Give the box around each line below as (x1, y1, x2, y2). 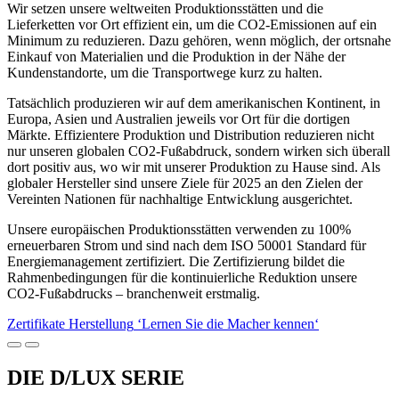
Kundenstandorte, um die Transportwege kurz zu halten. (7, 64, 322, 80)
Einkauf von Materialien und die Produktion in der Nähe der (7, 48, 346, 64)
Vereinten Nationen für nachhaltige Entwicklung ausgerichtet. (7, 191, 353, 207)
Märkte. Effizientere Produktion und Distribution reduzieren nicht (7, 126, 374, 142)
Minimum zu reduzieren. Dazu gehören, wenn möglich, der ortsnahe (7, 32, 391, 48)
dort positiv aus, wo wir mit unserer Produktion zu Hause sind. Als (7, 159, 380, 175)
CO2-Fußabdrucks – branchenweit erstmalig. (7, 285, 260, 301)
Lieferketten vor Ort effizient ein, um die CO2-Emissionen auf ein (7, 16, 377, 32)
